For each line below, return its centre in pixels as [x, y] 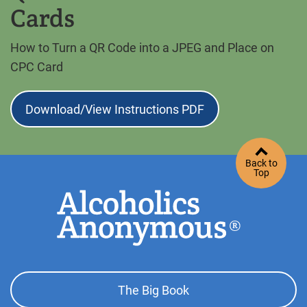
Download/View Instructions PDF [115, 109]
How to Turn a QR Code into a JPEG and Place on [142, 48]
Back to [261, 163]
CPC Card [37, 67]
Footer [34, 281]
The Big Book [153, 290]
